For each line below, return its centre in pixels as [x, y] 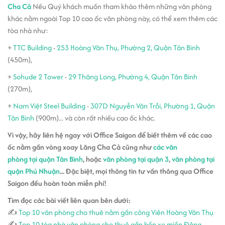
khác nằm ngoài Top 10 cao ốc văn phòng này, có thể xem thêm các [113, 18]
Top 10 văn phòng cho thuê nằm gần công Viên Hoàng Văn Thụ [116, 212]
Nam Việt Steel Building [49, 105]
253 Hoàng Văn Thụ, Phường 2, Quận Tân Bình [128, 47]
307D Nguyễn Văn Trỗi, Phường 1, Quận [153, 105]
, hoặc [93, 159]
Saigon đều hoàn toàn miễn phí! [57, 183]
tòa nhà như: [28, 30]
